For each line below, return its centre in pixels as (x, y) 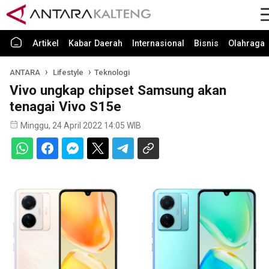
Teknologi (112, 72)
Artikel (46, 44)
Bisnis (206, 44)
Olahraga (246, 44)
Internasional (158, 44)
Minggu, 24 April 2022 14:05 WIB (81, 125)
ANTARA (25, 72)
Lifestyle (69, 72)
